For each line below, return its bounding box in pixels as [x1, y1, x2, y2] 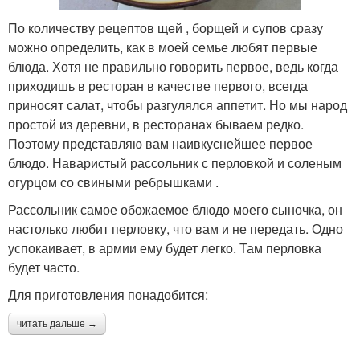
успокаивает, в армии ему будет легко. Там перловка [8, 238, 321, 257]
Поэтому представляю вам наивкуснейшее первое [8, 133, 313, 153]
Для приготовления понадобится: [8, 284, 208, 304]
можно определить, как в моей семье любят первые [8, 37, 317, 56]
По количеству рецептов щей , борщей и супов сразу [8, 18, 323, 37]
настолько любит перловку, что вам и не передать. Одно [8, 219, 343, 238]
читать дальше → [17, 317, 97, 329]
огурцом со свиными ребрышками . [8, 172, 219, 191]
